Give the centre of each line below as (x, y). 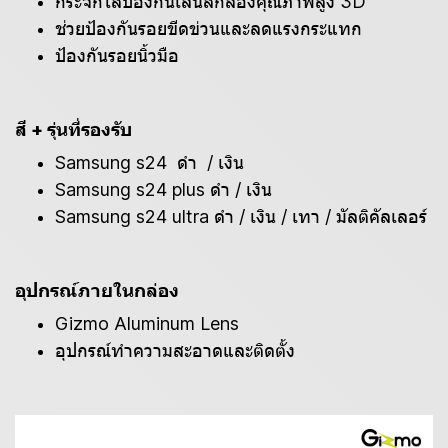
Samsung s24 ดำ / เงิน (149, 162)
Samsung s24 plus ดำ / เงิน (163, 189)
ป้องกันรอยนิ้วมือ (117, 55)
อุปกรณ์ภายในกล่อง (97, 290)
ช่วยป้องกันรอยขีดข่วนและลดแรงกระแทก (208, 28)
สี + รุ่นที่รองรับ (73, 129)
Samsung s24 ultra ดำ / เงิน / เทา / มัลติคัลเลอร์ (241, 216)
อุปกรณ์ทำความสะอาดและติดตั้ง (177, 350)
